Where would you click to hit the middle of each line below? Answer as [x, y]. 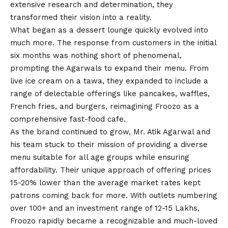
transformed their [45, 17]
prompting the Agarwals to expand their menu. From [109, 68]
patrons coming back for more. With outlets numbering [114, 195]
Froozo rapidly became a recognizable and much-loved [114, 221]
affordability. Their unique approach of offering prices [111, 170]
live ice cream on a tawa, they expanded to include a [109, 81]
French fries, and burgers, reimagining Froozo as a [105, 106]
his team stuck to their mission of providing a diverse [109, 144]
